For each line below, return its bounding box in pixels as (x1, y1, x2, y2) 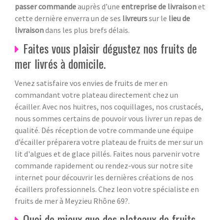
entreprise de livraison (121, 1, 198, 11)
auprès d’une (78, 1, 121, 11)
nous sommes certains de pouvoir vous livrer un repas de (15, 113, 202, 123)
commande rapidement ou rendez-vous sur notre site (15, 160, 193, 170)
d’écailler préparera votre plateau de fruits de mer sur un (15, 137, 203, 147)
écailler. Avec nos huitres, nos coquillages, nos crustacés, (15, 101, 203, 111)
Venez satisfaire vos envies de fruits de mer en (15, 78, 167, 88)
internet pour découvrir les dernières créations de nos (15, 172, 193, 182)
